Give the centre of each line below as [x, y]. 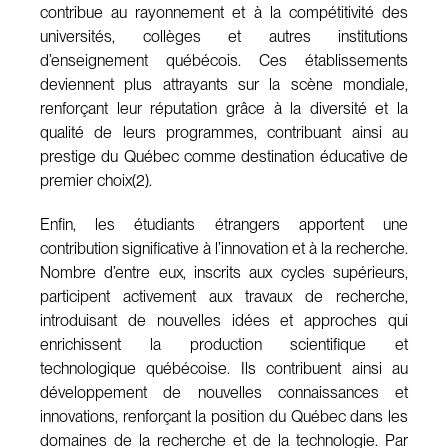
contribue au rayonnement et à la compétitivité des [224, 12]
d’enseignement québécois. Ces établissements [224, 60]
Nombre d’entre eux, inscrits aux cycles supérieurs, [224, 272]
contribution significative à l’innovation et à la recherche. [224, 248]
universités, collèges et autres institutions [224, 36]
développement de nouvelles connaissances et [224, 392]
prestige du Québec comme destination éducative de [224, 156]
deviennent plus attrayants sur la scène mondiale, [224, 84]
